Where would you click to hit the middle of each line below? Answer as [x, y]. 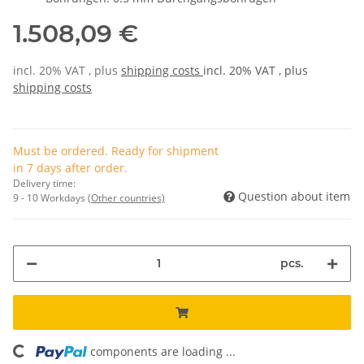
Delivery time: [44, 183]
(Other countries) [126, 197]
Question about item [294, 196]
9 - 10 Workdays [50, 197]
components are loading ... [163, 351]
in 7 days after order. [70, 167]
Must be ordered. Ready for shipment [116, 150]
